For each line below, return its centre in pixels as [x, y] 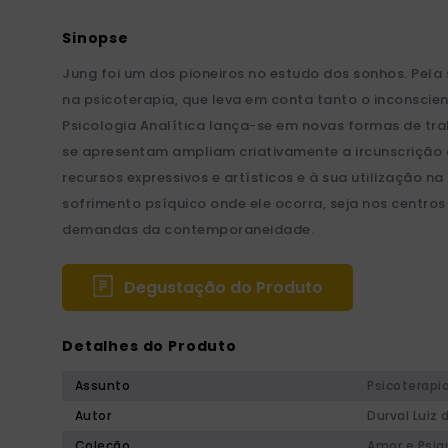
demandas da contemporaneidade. [188, 229]
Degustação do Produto [223, 287]
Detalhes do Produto [149, 346]
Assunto [102, 385]
